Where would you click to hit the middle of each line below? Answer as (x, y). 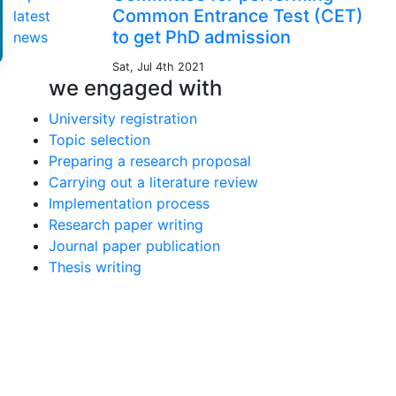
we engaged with (135, 88)
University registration (123, 118)
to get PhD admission (202, 37)
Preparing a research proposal (150, 161)
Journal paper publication (134, 246)
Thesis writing (95, 267)
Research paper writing (126, 225)
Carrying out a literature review (153, 182)
